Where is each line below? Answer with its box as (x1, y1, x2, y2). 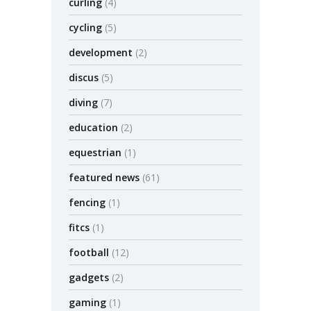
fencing (69, 196, 106, 209)
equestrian (69, 146, 121, 159)
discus (69, 71, 99, 84)
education (69, 121, 118, 134)
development (69, 46, 133, 59)
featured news (69, 171, 140, 184)
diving (69, 96, 98, 109)
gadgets (69, 271, 109, 284)
